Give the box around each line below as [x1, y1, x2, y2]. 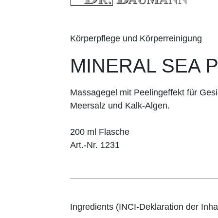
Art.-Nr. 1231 [70, 140, 120, 150]
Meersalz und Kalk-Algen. [70, 100, 170, 110]
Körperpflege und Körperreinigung [70, 33, 202, 43]
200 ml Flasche [70, 127, 129, 137]
